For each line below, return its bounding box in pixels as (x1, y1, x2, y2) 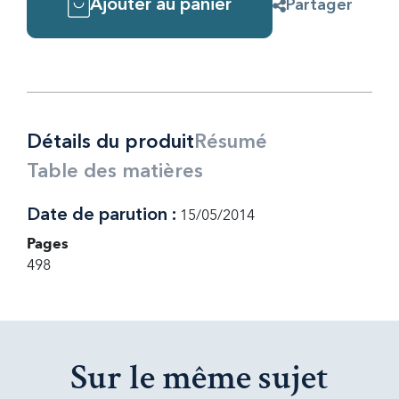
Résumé (194, 133, 267, 152)
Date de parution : (27, 207, 176, 224)
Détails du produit (27, 133, 194, 152)
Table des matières (27, 162, 203, 182)
